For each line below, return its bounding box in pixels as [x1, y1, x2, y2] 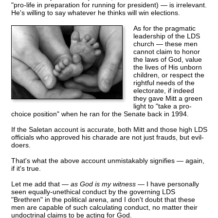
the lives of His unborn [133, 63, 202, 72]
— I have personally [136, 180, 199, 188]
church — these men [133, 40, 198, 48]
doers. [11, 141, 31, 149]
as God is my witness [71, 180, 136, 188]
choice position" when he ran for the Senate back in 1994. [11, 110, 189, 118]
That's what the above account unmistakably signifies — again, [11, 157, 204, 165]
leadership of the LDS [133, 32, 200, 40]
